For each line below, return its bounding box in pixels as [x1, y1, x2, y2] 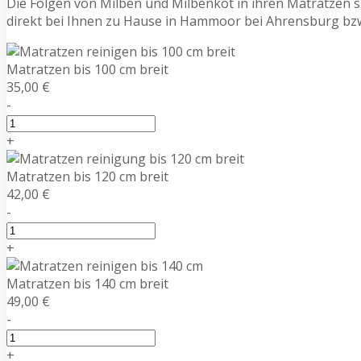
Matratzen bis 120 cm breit [6, 167, 168, 185]
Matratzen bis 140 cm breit [6, 274, 168, 293]
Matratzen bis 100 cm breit [6, 60, 168, 78]
